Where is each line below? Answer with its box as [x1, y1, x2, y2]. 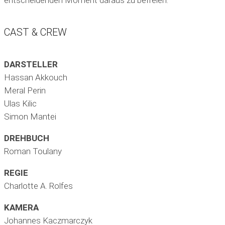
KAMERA [4, 202, 39, 213]
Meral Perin [4, 85, 46, 96]
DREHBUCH [4, 133, 49, 144]
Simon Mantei [4, 111, 56, 122]
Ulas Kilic [4, 98, 37, 109]
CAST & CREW [4, 26, 67, 39]
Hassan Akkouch [4, 72, 67, 83]
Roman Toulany [4, 146, 62, 157]
